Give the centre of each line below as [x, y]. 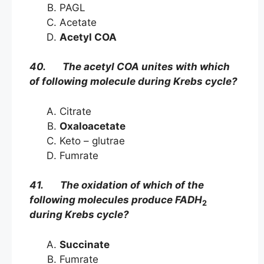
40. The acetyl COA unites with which [130, 67]
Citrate [75, 111]
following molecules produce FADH [116, 200]
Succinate [85, 244]
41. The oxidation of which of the [117, 185]
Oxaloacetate [93, 126]
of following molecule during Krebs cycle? [133, 82]
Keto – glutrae [94, 141]
